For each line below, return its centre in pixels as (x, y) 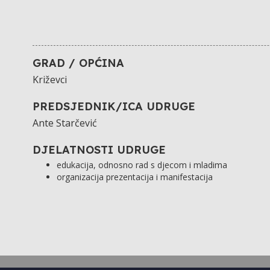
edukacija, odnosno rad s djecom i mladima (142, 165)
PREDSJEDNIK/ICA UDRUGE (114, 107)
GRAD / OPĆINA (78, 63)
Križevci (49, 80)
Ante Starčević (64, 123)
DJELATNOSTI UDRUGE (99, 150)
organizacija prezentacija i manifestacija (134, 177)
